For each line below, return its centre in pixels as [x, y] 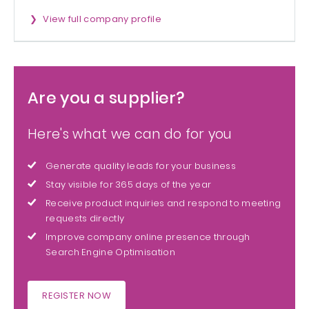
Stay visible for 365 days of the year [129, 185]
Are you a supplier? [106, 98]
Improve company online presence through [148, 237]
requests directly [85, 219]
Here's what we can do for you [130, 134]
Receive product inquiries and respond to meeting [163, 203]
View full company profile [102, 19]
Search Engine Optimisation [110, 252]
